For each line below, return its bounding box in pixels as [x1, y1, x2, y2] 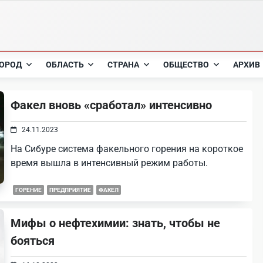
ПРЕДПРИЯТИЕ [49, 187, 92, 193]
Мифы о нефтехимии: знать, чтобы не [11, 216, 221, 230]
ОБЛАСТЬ [45, 60, 84, 69]
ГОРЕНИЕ [15, 187, 42, 193]
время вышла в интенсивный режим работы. [11, 157, 208, 168]
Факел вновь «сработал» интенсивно [11, 98, 213, 112]
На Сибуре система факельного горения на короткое [11, 143, 244, 154]
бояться [11, 234, 55, 248]
